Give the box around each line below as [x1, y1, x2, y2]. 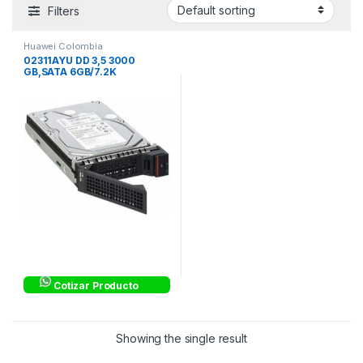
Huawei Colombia [23, 40, 103, 52]
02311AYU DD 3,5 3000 [23, 54, 136, 67]
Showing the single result [116, 331, 247, 346]
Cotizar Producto [53, 280, 139, 293]
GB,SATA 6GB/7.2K [23, 66, 117, 79]
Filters [48, 3, 79, 18]
